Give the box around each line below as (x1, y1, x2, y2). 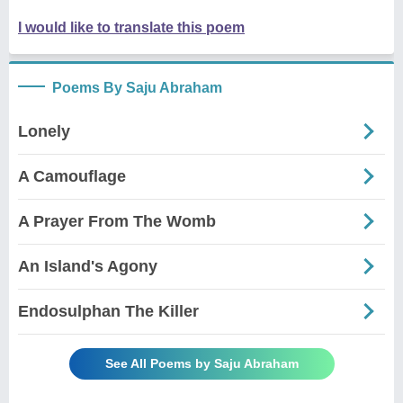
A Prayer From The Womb (18, 211, 216, 230)
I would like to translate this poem (18, 19, 245, 35)
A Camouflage (18, 166, 126, 185)
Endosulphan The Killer (18, 301, 199, 320)
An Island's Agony (18, 256, 157, 275)
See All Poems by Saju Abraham (104, 355, 299, 371)
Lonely (18, 121, 70, 140)
